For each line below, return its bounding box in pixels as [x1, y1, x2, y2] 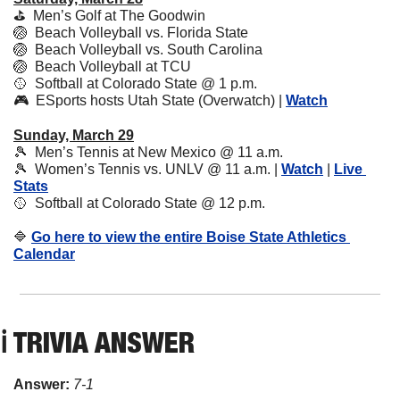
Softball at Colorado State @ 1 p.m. [28, 76, 257, 92]
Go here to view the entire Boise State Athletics [31, 229, 346, 246]
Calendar [13, 246, 75, 262]
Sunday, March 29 [13, 128, 134, 144]
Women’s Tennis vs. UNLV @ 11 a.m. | [28, 162, 281, 178]
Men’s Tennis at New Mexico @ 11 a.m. [28, 145, 283, 161]
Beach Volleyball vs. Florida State [28, 25, 248, 41]
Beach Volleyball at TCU [28, 59, 195, 75]
